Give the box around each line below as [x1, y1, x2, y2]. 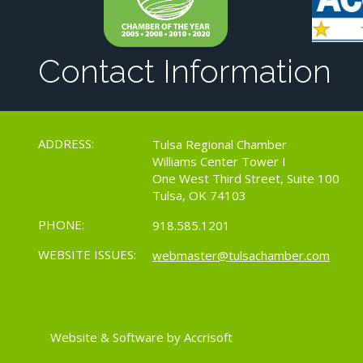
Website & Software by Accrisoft [50, 329, 233, 346]
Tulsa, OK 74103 [152, 187, 246, 204]
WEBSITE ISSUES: [38, 246, 136, 263]
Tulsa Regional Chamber [152, 136, 287, 153]
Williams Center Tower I [152, 153, 286, 170]
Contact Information [38, 52, 331, 91]
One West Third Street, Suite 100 [152, 170, 340, 187]
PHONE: [38, 216, 84, 233]
